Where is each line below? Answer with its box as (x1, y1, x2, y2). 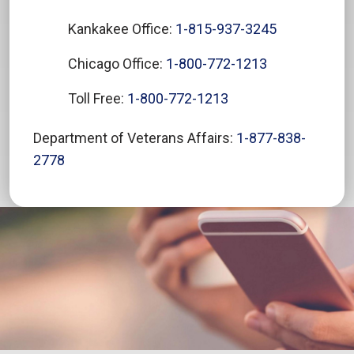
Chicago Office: (68, 55, 166, 72)
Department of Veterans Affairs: (33, 129, 236, 146)
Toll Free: (68, 89, 127, 107)
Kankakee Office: (68, 20, 175, 37)
